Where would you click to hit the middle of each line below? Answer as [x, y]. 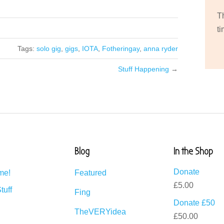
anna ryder [160, 48]
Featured [90, 173]
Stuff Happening [143, 69]
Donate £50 [194, 203]
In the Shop [193, 151]
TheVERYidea [100, 212]
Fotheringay [120, 48]
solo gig [48, 48]
